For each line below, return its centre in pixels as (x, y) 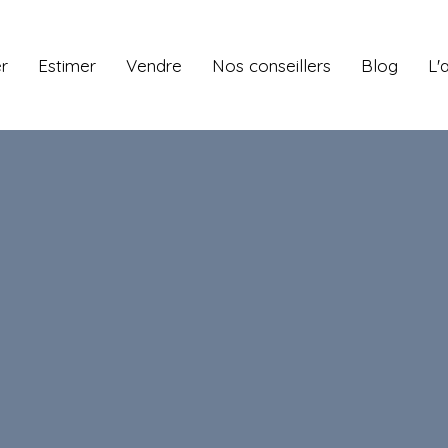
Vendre (154, 65)
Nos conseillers (271, 65)
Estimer (67, 65)
